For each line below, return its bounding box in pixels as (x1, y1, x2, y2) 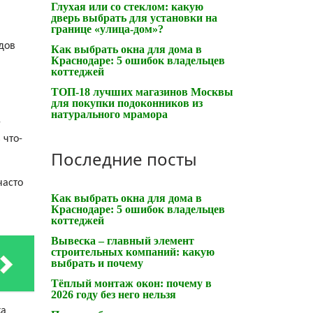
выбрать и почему (51, 256, 143, 269)
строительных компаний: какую (51, 245, 214, 258)
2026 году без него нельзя (51, 288, 176, 300)
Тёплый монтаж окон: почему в (51, 277, 212, 289)
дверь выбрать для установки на (51, 11, 217, 24)
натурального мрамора (51, 108, 168, 120)
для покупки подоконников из (51, 96, 203, 109)
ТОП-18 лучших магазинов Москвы (51, 85, 233, 98)
